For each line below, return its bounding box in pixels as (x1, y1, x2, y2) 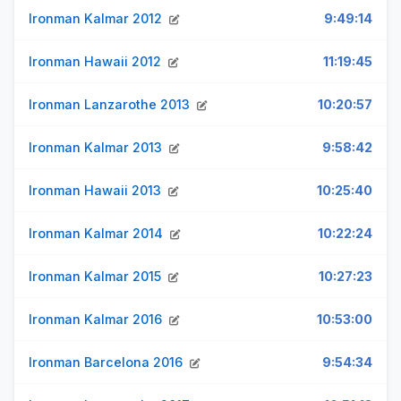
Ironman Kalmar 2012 (29, 11, 166, 26)
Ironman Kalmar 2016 (29, 311, 166, 327)
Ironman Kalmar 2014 (29, 226, 166, 241)
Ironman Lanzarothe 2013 (29, 97, 193, 112)
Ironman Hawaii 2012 (29, 54, 165, 69)
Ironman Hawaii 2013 (29, 183, 165, 198)
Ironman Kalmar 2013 (29, 140, 166, 155)
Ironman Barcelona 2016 (29, 354, 186, 370)
